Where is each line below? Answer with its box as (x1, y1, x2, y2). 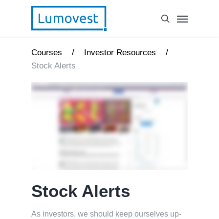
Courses (31, 48, 62, 57)
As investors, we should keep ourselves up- (31, 210, 181, 218)
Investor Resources (84, 48, 156, 57)
